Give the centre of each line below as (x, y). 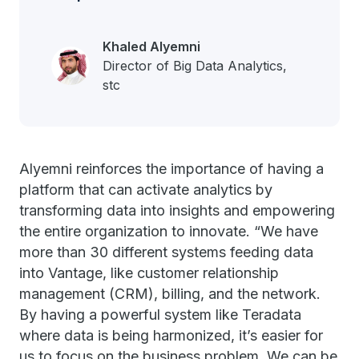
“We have (286, 231)
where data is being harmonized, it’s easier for (171, 335)
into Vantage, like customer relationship (149, 273)
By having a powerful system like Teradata (160, 315)
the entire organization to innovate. (135, 231)
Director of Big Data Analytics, (195, 66)
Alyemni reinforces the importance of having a (171, 169)
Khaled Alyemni (151, 46)
